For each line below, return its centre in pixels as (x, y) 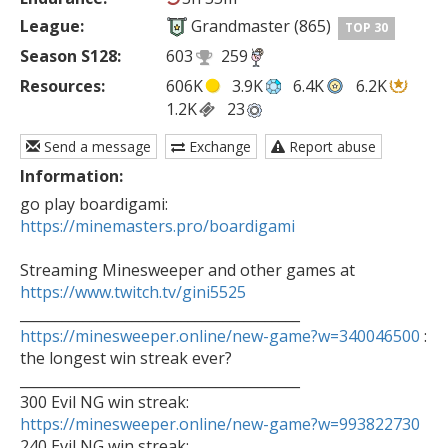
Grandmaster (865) (260, 26)
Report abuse (330, 147)
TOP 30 (367, 28)
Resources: (62, 85)
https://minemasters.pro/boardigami (157, 226)
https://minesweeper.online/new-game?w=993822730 (220, 424)
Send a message (95, 147)
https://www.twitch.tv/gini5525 (133, 292)
